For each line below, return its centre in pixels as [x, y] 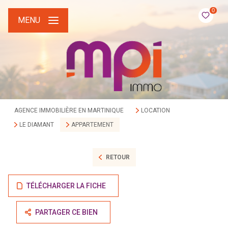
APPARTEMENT [92, 125]
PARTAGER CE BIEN [67, 212]
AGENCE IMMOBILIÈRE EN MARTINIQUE [69, 110]
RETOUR [118, 157]
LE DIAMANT [36, 125]
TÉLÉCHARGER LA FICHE [66, 186]
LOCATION [155, 110]
